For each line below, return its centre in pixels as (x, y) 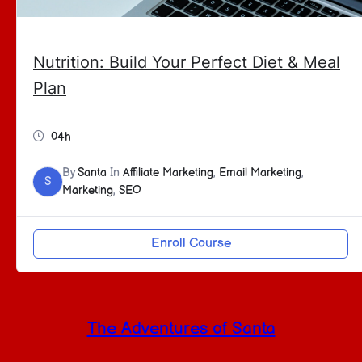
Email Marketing (260, 172)
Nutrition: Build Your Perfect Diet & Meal (187, 62)
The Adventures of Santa (181, 328)
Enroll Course (191, 243)
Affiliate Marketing (168, 172)
